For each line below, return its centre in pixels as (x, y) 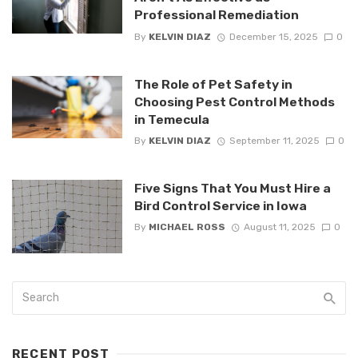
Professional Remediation (216, 15)
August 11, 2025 (279, 227)
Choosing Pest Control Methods (234, 101)
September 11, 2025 (274, 140)
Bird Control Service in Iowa (220, 205)
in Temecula (171, 119)
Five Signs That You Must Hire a (232, 188)
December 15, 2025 (273, 36)
